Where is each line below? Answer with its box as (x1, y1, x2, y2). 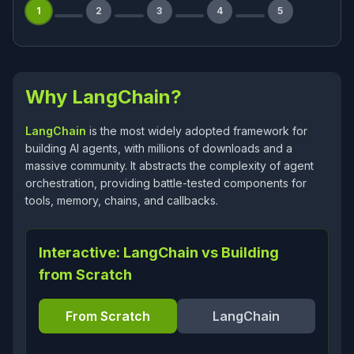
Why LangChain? (25, 85, 182, 108)
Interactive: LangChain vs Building (39, 244, 279, 261)
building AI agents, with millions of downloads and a (25, 141, 292, 155)
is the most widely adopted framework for (86, 124, 307, 137)
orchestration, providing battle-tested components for (25, 176, 307, 190)
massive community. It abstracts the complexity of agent (25, 159, 314, 172)
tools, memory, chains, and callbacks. (25, 194, 218, 207)
